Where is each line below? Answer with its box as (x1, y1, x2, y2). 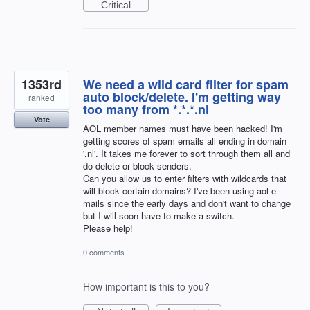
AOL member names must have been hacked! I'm (83, 122, 282, 136)
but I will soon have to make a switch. (83, 209, 235, 223)
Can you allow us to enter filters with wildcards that (83, 172, 286, 185)
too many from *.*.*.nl (83, 100, 209, 119)
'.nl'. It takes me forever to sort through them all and (83, 147, 290, 161)
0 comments (83, 246, 125, 258)
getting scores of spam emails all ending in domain (83, 134, 286, 148)
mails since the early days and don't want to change (83, 197, 291, 210)
